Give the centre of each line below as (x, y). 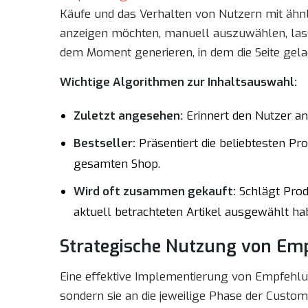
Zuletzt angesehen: (128, 116)
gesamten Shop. (117, 164)
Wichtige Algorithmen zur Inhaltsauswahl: (178, 82)
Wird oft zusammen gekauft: (155, 191)
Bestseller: (104, 143)
